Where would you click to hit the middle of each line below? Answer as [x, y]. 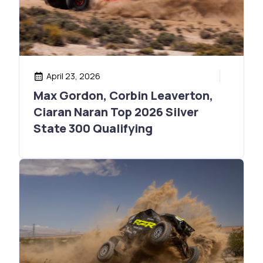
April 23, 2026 [73, 76]
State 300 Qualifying [93, 129]
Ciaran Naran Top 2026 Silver [116, 112]
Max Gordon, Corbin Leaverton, [123, 96]
